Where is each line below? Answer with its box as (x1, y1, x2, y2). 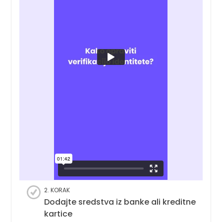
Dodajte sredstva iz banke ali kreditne (44, 196, 196, 208)
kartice (44, 208, 73, 220)
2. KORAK (44, 185, 70, 194)
